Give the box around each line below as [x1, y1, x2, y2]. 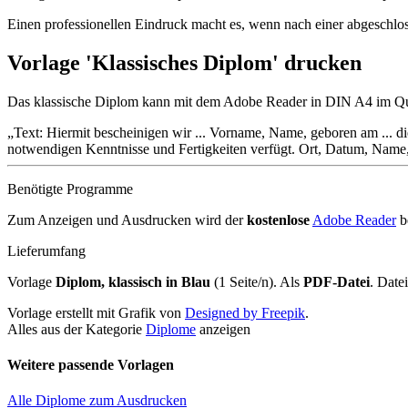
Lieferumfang [7, 242, 86, 259]
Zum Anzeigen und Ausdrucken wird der [7, 211, 247, 228]
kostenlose [247, 211, 310, 228]
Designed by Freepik [185, 304, 305, 321]
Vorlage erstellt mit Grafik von [7, 304, 185, 321]
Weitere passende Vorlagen [7, 356, 174, 372]
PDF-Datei [303, 273, 370, 290]
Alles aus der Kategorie [7, 321, 146, 337]
